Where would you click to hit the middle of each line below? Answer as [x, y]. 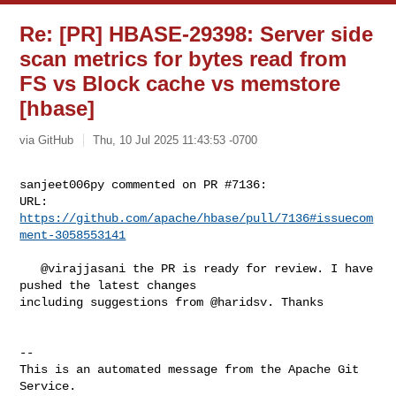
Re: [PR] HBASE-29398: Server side [197, 34]
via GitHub [47, 140]
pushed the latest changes [112, 285]
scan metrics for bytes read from [183, 59]
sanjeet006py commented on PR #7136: [144, 184]
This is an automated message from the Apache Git [190, 369]
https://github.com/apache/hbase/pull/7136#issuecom [197, 218]
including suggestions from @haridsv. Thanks [172, 302]
